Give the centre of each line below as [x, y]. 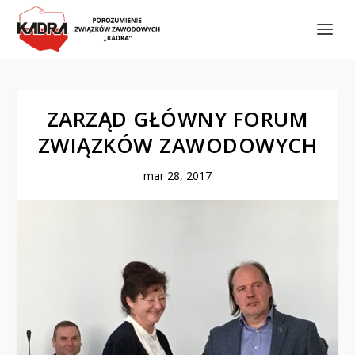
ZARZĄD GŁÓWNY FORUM [177, 119]
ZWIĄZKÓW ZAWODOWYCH [177, 145]
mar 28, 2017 [177, 176]
